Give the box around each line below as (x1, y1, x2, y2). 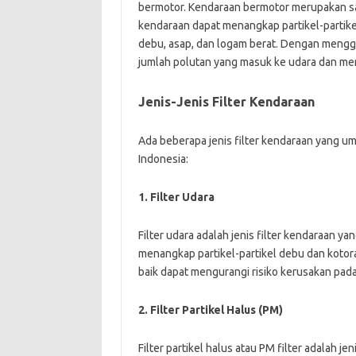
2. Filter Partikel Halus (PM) (137, 303, 283, 316)
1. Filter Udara (137, 190, 215, 203)
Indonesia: (137, 152, 188, 165)
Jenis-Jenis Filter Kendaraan (137, 94, 315, 109)
